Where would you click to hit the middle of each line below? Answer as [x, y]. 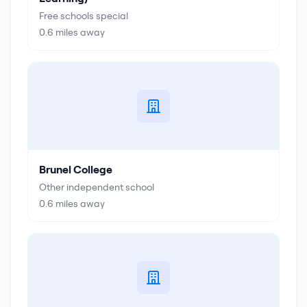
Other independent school [97, 187]
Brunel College [76, 169]
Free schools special [84, 16]
